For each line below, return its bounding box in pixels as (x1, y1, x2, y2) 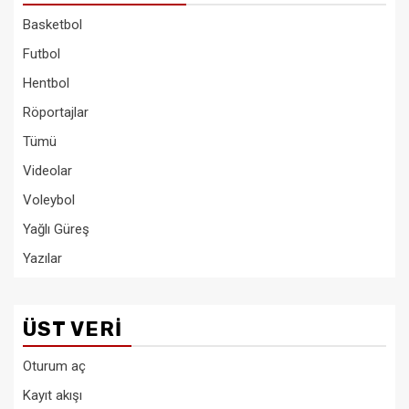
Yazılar (23, 250, 62, 267)
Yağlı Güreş (23, 221, 89, 237)
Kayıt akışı (23, 387, 82, 404)
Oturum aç (23, 358, 86, 374)
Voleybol (23, 192, 75, 208)
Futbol (23, 46, 60, 62)
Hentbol (23, 75, 69, 91)
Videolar (23, 163, 72, 179)
